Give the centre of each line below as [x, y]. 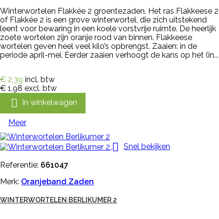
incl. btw [40, 79]
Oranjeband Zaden [57, 181]
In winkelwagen [50, 102]
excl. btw [41, 88]
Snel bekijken [147, 146]
